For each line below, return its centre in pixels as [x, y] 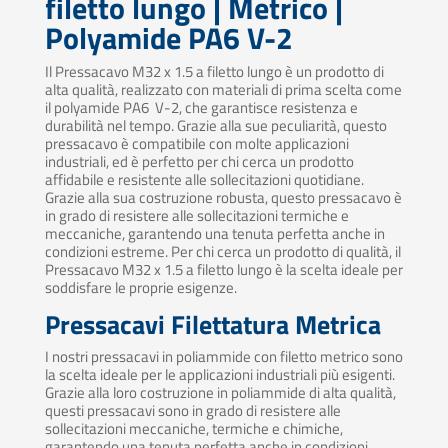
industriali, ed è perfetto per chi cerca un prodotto [199, 162]
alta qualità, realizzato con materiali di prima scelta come [223, 90]
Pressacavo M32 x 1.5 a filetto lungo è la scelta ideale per [223, 270]
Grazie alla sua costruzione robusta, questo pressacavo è [223, 198]
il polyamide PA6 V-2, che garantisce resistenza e [201, 108]
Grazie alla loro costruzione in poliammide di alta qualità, [220, 393]
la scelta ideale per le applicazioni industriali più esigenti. [219, 375]
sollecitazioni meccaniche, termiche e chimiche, [193, 429]
